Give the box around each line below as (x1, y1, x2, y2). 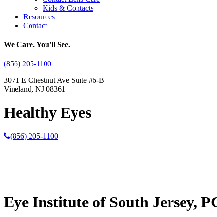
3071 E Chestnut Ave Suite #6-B (4, 76, 104, 84)
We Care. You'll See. (4, 40, 70, 49)
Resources (23, 13, 55, 21)
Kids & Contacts (43, 4, 93, 12)
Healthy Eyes (4, 103, 91, 121)
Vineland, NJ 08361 (4, 84, 65, 93)
